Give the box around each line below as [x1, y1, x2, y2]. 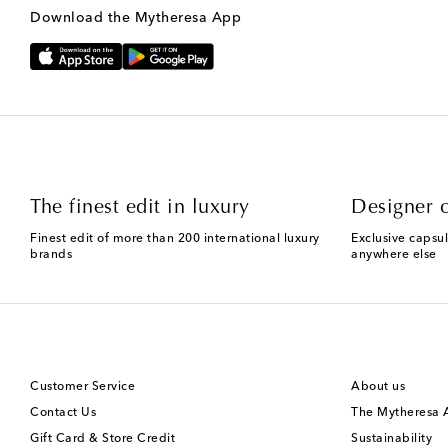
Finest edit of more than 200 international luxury [30, 233, 320, 246]
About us [351, 381, 405, 394]
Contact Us [30, 407, 96, 420]
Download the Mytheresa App [30, 10, 241, 25]
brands [30, 249, 72, 262]
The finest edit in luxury [30, 198, 250, 219]
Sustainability [351, 433, 432, 446]
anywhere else [351, 249, 437, 262]
